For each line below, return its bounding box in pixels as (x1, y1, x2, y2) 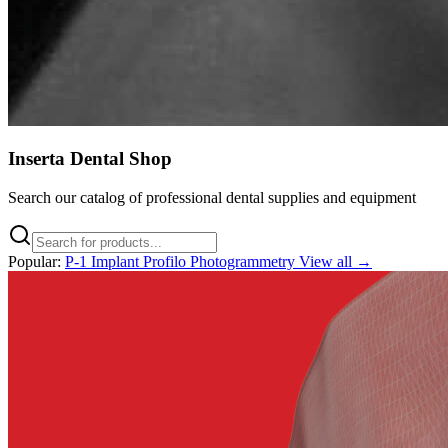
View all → (299, 253, 372, 271)
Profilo (143, 253, 190, 271)
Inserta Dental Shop (8, 148, 172, 170)
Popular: (8, 253, 61, 271)
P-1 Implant (65, 253, 143, 271)
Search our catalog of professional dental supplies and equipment (8, 189, 416, 207)
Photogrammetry (190, 253, 299, 271)
